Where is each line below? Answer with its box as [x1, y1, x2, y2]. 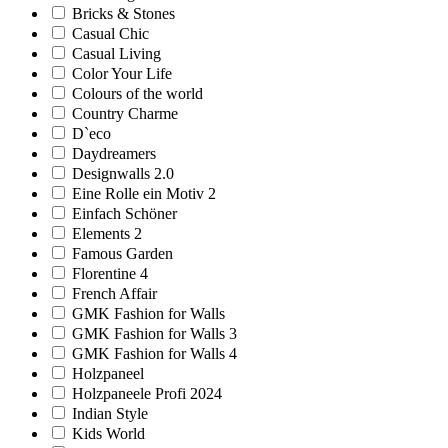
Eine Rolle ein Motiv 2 [72, 184, 216, 202]
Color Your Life [72, 64, 172, 82]
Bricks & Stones [72, 4, 175, 22]
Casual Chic [72, 24, 149, 42]
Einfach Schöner [72, 204, 177, 222]
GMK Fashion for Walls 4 [72, 344, 237, 362]
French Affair [72, 284, 157, 302]
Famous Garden [72, 244, 173, 262]
